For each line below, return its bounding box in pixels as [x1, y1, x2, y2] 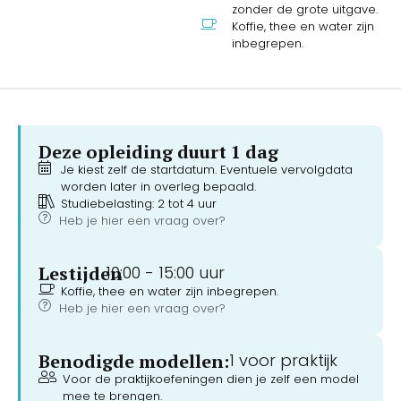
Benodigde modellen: [38, 348, 229, 373]
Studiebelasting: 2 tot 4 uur [61, 194, 217, 212]
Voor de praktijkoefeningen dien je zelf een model [63, 370, 359, 388]
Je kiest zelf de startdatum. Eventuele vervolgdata [61, 160, 353, 178]
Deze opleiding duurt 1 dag [38, 139, 278, 164]
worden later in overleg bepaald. [61, 177, 256, 195]
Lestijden [38, 260, 123, 286]
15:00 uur [153, 260, 225, 284]
